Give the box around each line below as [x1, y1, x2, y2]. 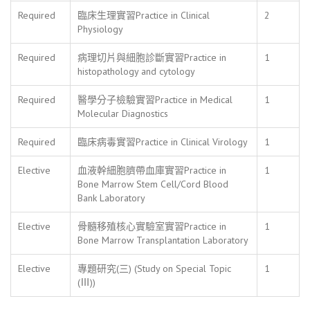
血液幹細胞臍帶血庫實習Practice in [77, 163, 226, 176]
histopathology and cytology [77, 64, 195, 77]
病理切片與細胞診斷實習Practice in [77, 51, 226, 64]
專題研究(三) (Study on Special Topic [77, 262, 231, 275]
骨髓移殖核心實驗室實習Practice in [77, 219, 226, 232]
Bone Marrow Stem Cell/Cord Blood [77, 177, 228, 190]
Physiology [77, 22, 123, 35]
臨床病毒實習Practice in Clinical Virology [77, 135, 248, 148]
